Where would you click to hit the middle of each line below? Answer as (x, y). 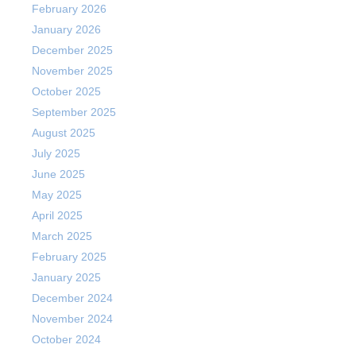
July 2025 (56, 153)
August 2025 (64, 133)
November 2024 (72, 319)
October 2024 (66, 339)
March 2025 (62, 236)
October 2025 (66, 91)
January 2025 (66, 277)
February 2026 (69, 9)
